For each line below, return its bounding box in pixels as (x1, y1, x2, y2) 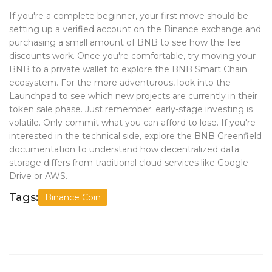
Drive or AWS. (9, 171, 67, 182)
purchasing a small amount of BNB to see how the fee (9, 37, 241, 49)
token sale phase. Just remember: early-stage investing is (9, 104, 253, 115)
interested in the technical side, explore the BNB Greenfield (9, 131, 262, 142)
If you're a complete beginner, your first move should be (9, 10, 248, 22)
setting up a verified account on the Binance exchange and (9, 24, 261, 35)
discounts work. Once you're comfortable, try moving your (9, 50, 256, 62)
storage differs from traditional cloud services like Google (9, 157, 248, 169)
